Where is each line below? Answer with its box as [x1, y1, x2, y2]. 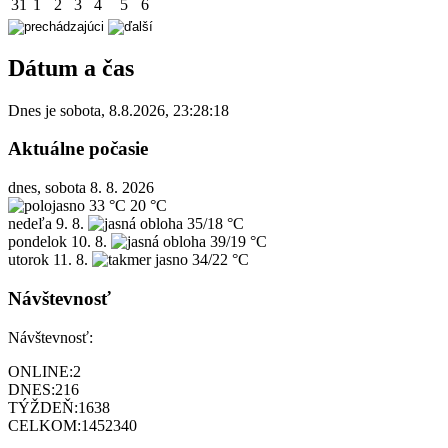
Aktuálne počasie [8, 138, 148, 160]
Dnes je [8, 101, 60, 119]
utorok [8, 251, 49, 269]
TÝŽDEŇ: [8, 398, 78, 416]
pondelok [8, 233, 67, 251]
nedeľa [8, 215, 52, 233]
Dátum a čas [8, 54, 134, 81]
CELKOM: [8, 416, 81, 434]
